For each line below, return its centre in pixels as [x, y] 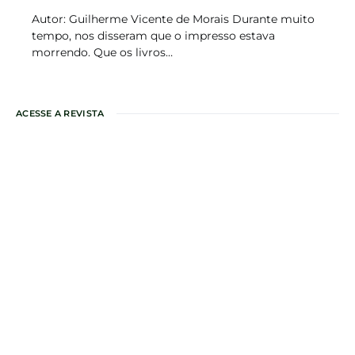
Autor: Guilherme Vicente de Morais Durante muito [173, 19]
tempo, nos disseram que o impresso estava [153, 36]
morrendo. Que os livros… [102, 52]
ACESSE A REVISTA [60, 113]
